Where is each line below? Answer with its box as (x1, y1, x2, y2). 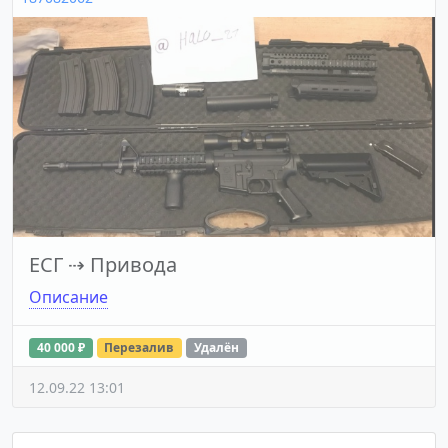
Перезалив (104, 339, 175, 357)
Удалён (193, 339, 239, 357)
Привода (90, 251, 177, 279)
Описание (29, 286, 108, 309)
